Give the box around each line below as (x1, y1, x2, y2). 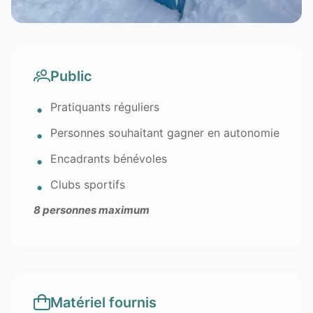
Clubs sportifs (50, 177, 125, 191)
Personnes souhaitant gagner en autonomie (50, 125, 279, 140)
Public (50, 67, 92, 85)
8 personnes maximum (34, 203, 150, 217)
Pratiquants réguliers (50, 99, 159, 114)
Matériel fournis (50, 293, 156, 311)
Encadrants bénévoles (50, 151, 167, 166)
